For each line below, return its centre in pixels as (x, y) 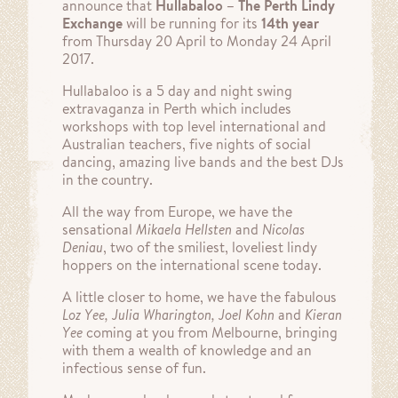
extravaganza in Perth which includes (177, 109)
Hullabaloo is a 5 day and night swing (177, 91)
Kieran (323, 315)
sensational (99, 230)
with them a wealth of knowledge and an (187, 350)
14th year (290, 24)
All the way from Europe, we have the (177, 212)
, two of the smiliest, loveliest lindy (210, 247)
